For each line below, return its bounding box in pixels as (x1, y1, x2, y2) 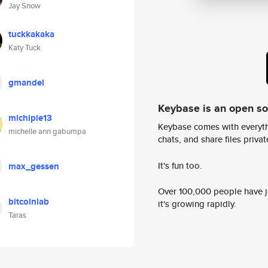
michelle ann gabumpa (8, 126, 86, 137)
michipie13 (8, 111, 52, 124)
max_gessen (8, 160, 59, 173)
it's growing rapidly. (158, 197, 236, 211)
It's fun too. (158, 159, 202, 172)
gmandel (8, 76, 44, 89)
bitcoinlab (8, 195, 49, 208)
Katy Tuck (8, 42, 41, 53)
